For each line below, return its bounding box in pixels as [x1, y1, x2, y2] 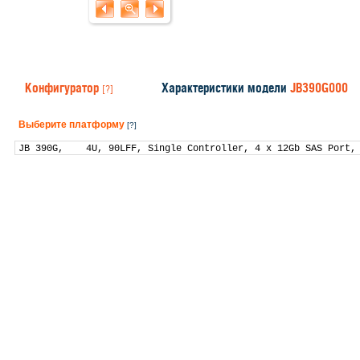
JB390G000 [290, 80, 348, 95]
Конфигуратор [25, 80, 99, 95]
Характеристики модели [162, 80, 290, 95]
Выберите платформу [18, 119, 125, 130]
